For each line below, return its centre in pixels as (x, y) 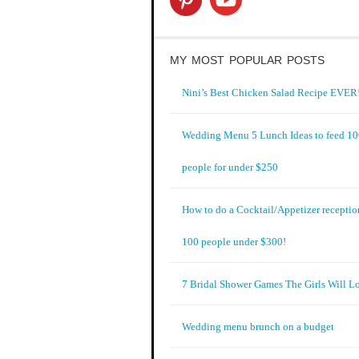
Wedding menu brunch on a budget (258, 327)
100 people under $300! (234, 242)
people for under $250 (230, 167)
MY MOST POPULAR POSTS (247, 60)
